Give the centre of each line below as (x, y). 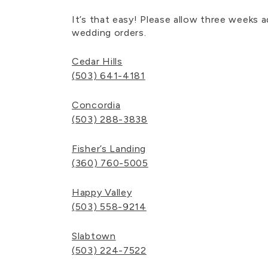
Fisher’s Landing (109, 149)
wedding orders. (109, 33)
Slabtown (94, 236)
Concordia (96, 105)
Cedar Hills (97, 61)
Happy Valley (102, 192)
